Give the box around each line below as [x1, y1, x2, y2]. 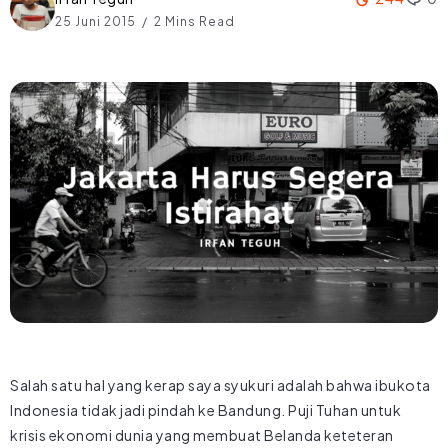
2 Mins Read [151, 13, 235, 29]
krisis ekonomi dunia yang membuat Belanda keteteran [10, 425, 394, 444]
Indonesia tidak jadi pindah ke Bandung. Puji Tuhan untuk [10, 400, 401, 419]
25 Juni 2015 [55, 13, 139, 29]
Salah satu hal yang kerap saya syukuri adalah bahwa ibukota [10, 375, 431, 394]
